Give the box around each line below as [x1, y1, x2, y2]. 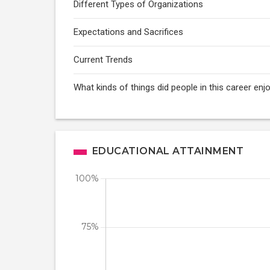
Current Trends [74, 54, 133, 65]
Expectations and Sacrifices [74, 27, 183, 37]
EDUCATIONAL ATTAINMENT [92, 145, 244, 157]
